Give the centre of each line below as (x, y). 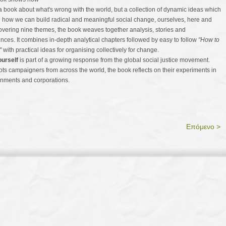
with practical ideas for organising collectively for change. (81, 50)
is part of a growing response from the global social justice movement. (114, 60)
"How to (209, 40)
